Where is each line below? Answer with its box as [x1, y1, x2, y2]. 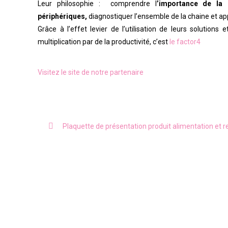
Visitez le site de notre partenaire [38, 68, 144, 76]
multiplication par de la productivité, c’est [38, 38, 170, 46]
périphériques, [38, 12, 88, 20]
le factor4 [169, 38, 201, 46]
